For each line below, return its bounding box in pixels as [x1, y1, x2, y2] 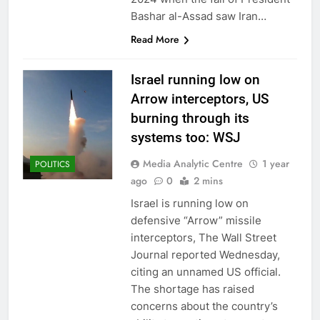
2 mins [193, 173, 223, 188]
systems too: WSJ [130, 129, 241, 146]
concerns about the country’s [130, 299, 278, 313]
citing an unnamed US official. [130, 264, 286, 279]
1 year [261, 156, 289, 171]
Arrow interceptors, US [130, 90, 269, 107]
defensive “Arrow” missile [130, 213, 261, 227]
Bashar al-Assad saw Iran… [130, 9, 266, 23]
